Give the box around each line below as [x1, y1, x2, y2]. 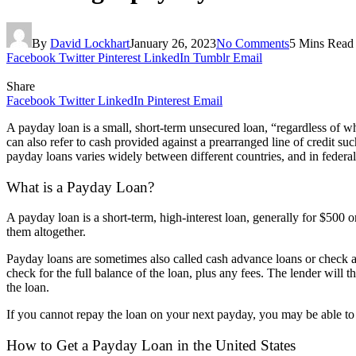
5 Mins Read [289, 36, 354, 50]
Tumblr [193, 50, 230, 64]
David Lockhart [50, 36, 130, 50]
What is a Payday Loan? [6, 178, 154, 195]
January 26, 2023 [130, 36, 216, 50]
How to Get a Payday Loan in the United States [6, 337, 296, 354]
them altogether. [6, 225, 86, 239]
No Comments [216, 36, 289, 50]
